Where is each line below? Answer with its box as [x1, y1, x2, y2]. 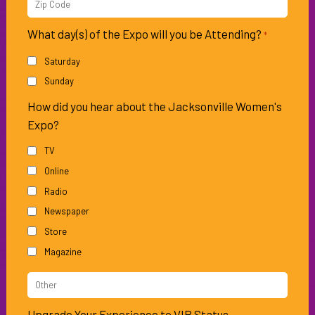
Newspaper [44, 205, 89, 217]
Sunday [44, 75, 74, 87]
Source [26, 296, 59, 309]
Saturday [44, 55, 80, 67]
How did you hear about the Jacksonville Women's [27, 99, 282, 114]
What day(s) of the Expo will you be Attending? [27, 26, 262, 41]
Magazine [44, 245, 82, 257]
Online [44, 165, 69, 176]
